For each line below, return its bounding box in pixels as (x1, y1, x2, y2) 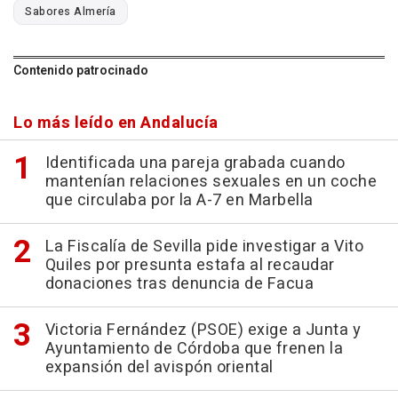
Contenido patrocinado (13, 61, 148, 81)
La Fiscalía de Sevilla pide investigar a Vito (44, 235, 363, 259)
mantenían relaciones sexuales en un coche (44, 170, 377, 195)
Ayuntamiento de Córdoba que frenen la (44, 337, 343, 362)
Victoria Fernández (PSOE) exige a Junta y (44, 318, 361, 343)
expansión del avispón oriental (44, 355, 274, 380)
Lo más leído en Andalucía (13, 111, 219, 136)
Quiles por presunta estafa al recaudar (44, 253, 335, 278)
